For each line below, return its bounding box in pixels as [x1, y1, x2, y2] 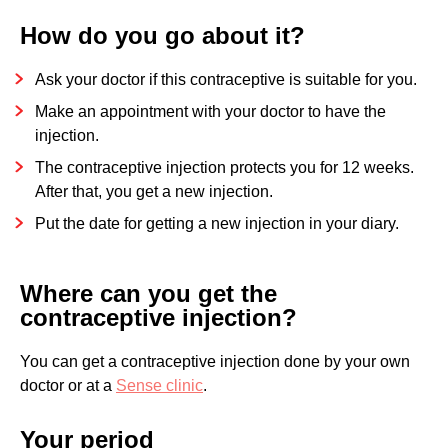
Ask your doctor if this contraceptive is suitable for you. [35, 71, 417, 88]
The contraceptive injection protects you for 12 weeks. [35, 159, 414, 176]
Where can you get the [20, 280, 277, 307]
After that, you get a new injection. [35, 183, 273, 200]
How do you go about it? [20, 22, 305, 49]
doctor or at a [20, 377, 116, 394]
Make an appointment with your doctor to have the [35, 103, 386, 120]
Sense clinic [116, 377, 203, 394]
